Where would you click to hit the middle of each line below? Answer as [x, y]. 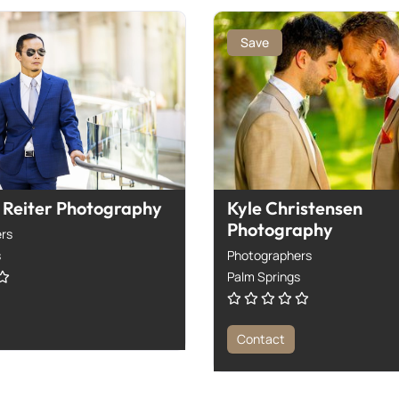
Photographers [269, 255]
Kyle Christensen [295, 208]
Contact [261, 338]
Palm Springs [264, 276]
